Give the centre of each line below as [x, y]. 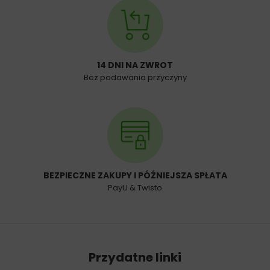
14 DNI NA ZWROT [135, 65]
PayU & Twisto [135, 188]
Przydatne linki [135, 258]
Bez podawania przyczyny [135, 78]
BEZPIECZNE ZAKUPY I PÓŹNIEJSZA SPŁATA [135, 176]
